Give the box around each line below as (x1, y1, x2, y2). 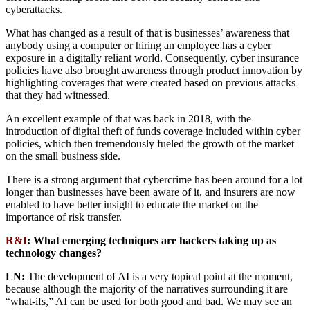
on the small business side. (6, 150, 120, 163)
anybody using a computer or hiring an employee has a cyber (6, 39, 271, 52)
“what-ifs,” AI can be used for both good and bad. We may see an (6, 295, 292, 308)
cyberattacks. (6, 3, 62, 16)
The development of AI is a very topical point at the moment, (25, 271, 293, 283)
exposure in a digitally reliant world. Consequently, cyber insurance (6, 52, 299, 64)
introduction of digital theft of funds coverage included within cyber (6, 125, 300, 138)
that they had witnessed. (6, 89, 110, 102)
